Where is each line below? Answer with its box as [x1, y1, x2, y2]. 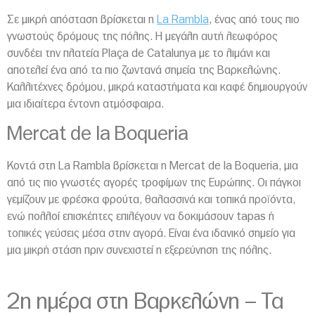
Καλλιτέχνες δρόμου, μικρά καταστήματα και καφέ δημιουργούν [7, 82, 307, 94]
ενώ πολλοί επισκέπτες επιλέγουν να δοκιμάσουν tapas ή [7, 210, 274, 222]
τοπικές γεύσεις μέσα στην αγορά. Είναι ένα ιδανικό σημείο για [7, 227, 295, 239]
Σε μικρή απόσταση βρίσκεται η [7, 14, 157, 26]
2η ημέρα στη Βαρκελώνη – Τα [7, 290, 283, 314]
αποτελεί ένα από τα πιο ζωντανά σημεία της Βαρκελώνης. [7, 65, 281, 77]
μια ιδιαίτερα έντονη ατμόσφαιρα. [7, 98, 164, 110]
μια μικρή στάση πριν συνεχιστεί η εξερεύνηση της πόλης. [7, 244, 271, 256]
